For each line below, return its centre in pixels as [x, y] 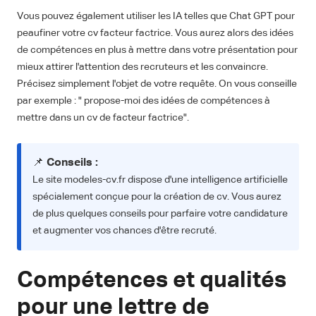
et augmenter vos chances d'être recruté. [124, 231]
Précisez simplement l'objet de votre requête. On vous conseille [157, 84]
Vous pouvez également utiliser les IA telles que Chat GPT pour [156, 17]
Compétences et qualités [152, 281]
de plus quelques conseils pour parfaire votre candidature [160, 214]
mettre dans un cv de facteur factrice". [103, 118]
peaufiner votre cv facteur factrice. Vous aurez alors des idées [155, 34]
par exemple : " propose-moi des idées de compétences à [144, 101]
